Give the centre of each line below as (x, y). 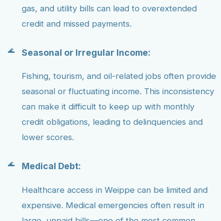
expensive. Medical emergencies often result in (113, 205)
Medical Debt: (51, 166)
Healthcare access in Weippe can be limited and (115, 190)
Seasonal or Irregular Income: (86, 52)
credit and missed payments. (77, 24)
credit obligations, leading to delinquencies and (112, 122)
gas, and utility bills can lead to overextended (109, 9)
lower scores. (48, 137)
